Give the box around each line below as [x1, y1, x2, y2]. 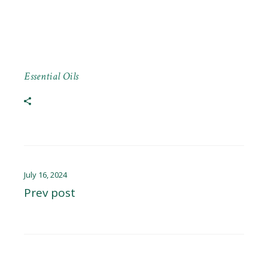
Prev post [24, 185, 76, 201]
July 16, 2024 [24, 169, 68, 181]
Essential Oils [24, 69, 79, 84]
